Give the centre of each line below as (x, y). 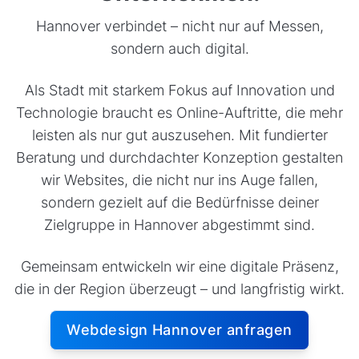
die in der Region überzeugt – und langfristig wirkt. (179, 289)
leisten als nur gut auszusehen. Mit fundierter (179, 135)
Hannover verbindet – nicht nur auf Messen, (179, 26)
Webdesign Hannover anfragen (179, 329)
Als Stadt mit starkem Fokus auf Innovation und (179, 91)
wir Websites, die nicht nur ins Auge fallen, (179, 180)
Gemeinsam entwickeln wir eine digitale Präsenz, (179, 267)
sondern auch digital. (179, 49)
